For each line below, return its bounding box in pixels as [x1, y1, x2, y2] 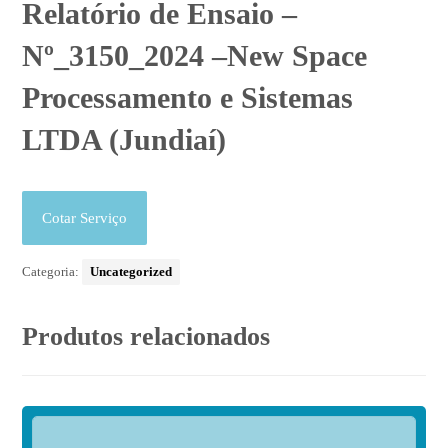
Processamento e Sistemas [22, 81, 354, 115]
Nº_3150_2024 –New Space [22, 39, 368, 73]
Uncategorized [90, 264, 173, 280]
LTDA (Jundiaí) [22, 123, 227, 157]
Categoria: [22, 264, 83, 280]
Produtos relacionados [22, 322, 271, 352]
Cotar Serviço [42, 210, 128, 227]
